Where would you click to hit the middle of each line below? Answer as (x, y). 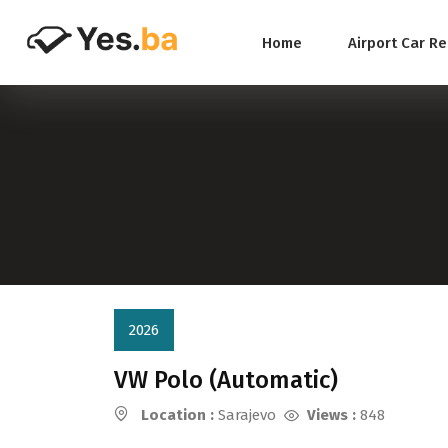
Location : (177, 415)
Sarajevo (245, 415)
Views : (331, 415)
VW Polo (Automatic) (226, 380)
